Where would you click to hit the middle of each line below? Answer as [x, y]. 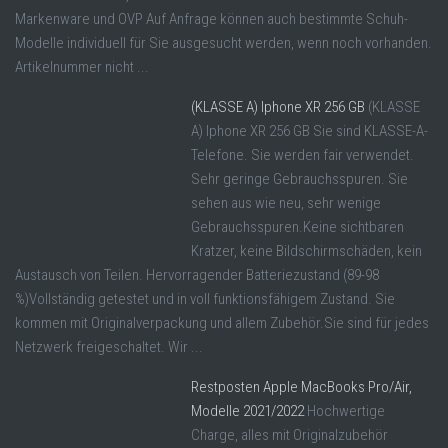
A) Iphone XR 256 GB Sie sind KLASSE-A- [309, 131]
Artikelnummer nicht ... [82, 67]
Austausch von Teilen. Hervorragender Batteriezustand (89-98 [197, 275]
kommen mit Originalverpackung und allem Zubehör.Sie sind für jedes [222, 323]
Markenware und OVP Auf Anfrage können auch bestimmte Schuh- [211, 19]
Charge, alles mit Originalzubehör [289, 435]
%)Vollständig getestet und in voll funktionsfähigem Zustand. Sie [205, 299]
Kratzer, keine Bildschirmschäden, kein [306, 251]
